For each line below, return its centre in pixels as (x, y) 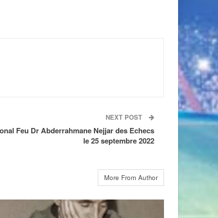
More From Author (131, 177)
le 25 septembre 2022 (119, 141)
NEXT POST (125, 117)
